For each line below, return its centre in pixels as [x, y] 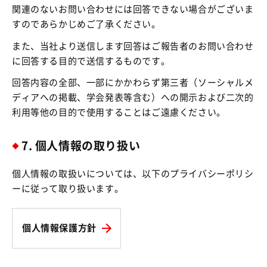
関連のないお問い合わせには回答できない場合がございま [133, 10]
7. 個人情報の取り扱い [81, 146]
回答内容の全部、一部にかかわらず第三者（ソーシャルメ [133, 83]
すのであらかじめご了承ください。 [86, 24]
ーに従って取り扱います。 [68, 189]
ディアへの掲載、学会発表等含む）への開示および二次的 [133, 98]
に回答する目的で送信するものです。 [91, 61]
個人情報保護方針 [59, 228]
